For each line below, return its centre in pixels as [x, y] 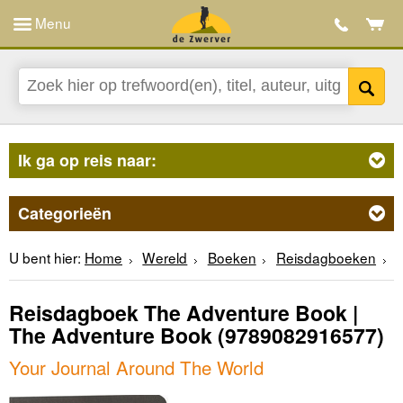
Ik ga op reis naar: [87, 160]
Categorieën [65, 213]
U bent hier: [45, 257]
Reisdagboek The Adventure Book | [184, 313]
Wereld [165, 257]
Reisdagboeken [327, 257]
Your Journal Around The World [136, 367]
